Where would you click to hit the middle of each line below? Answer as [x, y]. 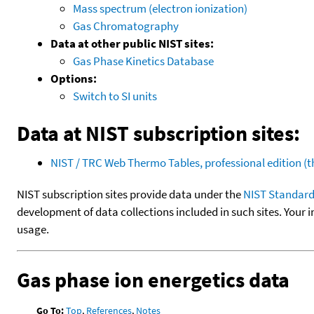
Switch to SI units [115, 96]
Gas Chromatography [126, 26]
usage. [33, 229]
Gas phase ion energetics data [153, 279]
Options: [74, 78]
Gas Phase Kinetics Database [143, 61]
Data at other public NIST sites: [132, 43]
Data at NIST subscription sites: [158, 133]
